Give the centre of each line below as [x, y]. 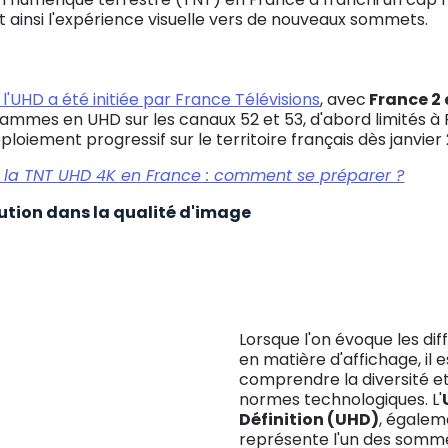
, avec [343, 99]
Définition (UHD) [309, 419]
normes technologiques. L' [340, 399]
